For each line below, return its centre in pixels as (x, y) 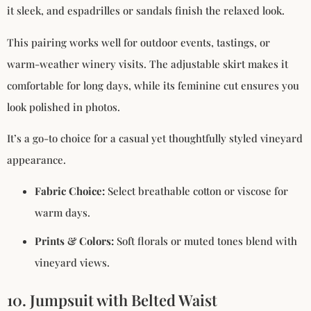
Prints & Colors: (74, 241)
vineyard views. (72, 263)
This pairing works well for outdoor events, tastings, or (138, 42)
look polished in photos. (64, 107)
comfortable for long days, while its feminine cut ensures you (153, 85)
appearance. (36, 159)
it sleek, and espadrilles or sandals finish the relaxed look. (146, 11)
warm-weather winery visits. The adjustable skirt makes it (148, 64)
